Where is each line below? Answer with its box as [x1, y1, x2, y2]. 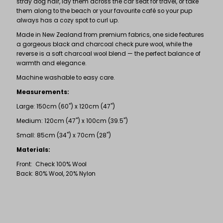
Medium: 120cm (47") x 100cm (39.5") [16, 116, 128, 125]
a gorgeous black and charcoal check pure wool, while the [16, 40, 193, 48]
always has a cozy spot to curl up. [16, 16, 119, 24]
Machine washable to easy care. [16, 73, 115, 82]
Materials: [16, 145, 51, 154]
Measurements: [16, 88, 70, 96]
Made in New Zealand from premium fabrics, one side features [16, 30, 205, 39]
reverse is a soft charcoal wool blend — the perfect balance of [16, 49, 201, 58]
